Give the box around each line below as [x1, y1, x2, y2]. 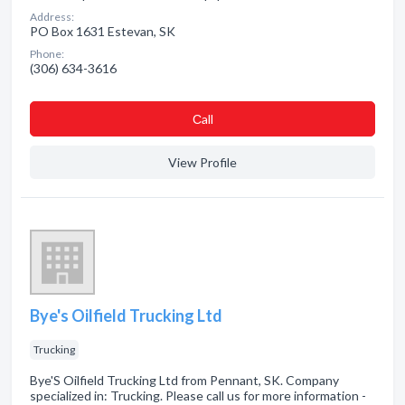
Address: [30, 10, 74, 24]
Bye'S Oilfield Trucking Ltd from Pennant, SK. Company [30, 372, 339, 388]
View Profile [168, 155, 237, 170]
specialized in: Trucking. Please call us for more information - [30, 388, 366, 403]
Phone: [30, 47, 64, 61]
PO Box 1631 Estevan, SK [30, 24, 175, 39]
